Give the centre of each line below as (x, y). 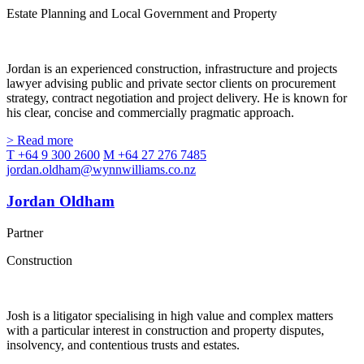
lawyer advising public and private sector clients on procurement (171, 84)
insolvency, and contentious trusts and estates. (123, 344)
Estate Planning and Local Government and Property (142, 14)
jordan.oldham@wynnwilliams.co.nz (101, 170)
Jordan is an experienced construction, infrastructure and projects (172, 69)
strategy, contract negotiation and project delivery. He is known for (177, 98)
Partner (25, 232)
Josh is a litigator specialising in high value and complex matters (170, 315)
